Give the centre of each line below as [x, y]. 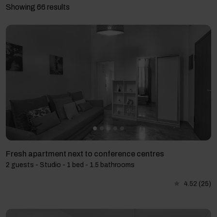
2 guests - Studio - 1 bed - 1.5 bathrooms [70, 165]
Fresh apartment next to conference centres [85, 154]
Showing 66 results [38, 7]
